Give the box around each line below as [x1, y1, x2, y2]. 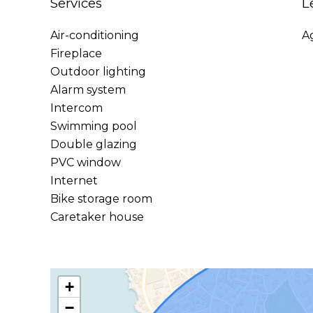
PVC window [50, 156, 121, 169]
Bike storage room [50, 192, 152, 205]
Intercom [50, 101, 103, 115]
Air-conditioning [50, 29, 139, 42]
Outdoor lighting [50, 65, 146, 78]
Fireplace [50, 47, 102, 60]
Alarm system [50, 83, 126, 96]
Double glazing [50, 138, 137, 151]
